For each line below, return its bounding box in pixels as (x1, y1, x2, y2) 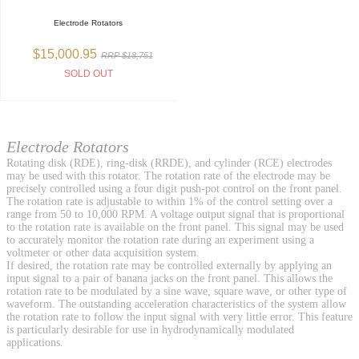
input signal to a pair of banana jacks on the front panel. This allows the (6, 272, 333, 285)
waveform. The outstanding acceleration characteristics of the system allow (6, 298, 346, 311)
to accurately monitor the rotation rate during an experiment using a (6, 234, 314, 247)
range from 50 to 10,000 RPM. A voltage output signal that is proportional (6, 208, 345, 221)
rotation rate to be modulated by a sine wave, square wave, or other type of (6, 285, 347, 298)
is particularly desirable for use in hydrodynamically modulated (6, 324, 294, 337)
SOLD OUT (64, 67, 114, 79)
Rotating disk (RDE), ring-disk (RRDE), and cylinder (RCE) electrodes (6, 157, 332, 170)
